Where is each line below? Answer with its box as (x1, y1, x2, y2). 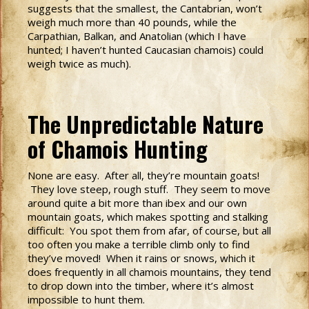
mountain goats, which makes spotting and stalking (28, 210, 268, 223)
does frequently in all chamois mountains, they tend (28, 265, 271, 279)
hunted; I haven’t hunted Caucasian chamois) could (28, 43, 263, 57)
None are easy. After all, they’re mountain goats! (28, 168, 259, 182)
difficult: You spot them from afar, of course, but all (28, 223, 271, 237)
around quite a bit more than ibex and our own (28, 196, 247, 210)
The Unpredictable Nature (28, 108, 263, 140)
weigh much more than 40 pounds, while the (28, 15, 237, 29)
